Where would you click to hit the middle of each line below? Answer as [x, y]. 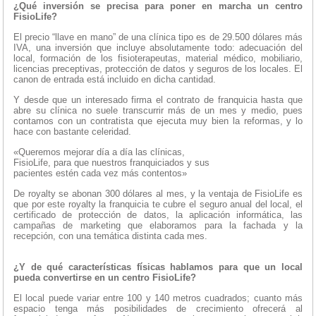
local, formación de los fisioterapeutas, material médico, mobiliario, [158, 59]
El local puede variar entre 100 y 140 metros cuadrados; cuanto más [158, 298]
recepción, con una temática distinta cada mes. [110, 236]
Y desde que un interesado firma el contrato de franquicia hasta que [158, 100]
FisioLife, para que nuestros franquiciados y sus [111, 163]
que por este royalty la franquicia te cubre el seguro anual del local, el [158, 205]
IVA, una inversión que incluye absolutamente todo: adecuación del [158, 48]
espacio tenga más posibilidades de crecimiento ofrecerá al [158, 309]
